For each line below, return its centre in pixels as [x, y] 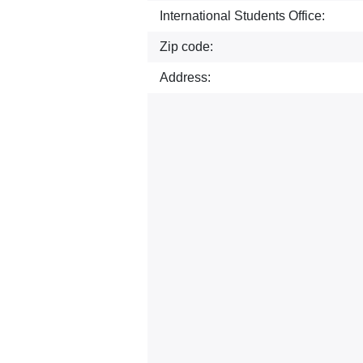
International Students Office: [242, 16]
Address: [185, 77]
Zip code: [186, 47]
